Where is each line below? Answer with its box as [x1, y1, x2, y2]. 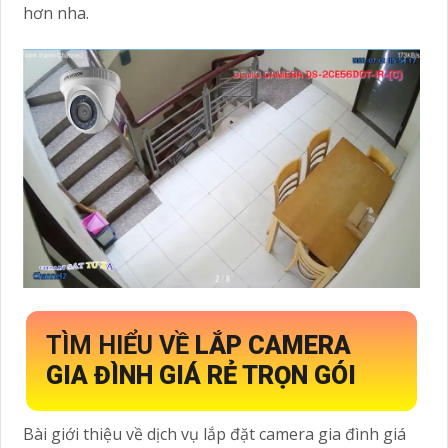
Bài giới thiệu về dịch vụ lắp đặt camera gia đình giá [23, 422, 406, 445]
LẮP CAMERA [195, 330, 351, 360]
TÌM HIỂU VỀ [46, 330, 195, 360]
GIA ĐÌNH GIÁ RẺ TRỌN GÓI [46, 360, 356, 390]
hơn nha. [23, 2, 89, 25]
